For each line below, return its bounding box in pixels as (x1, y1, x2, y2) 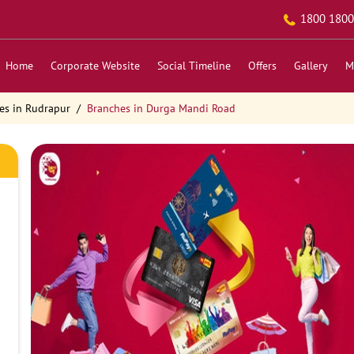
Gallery (293, 58, 328, 73)
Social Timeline (156, 58, 231, 73)
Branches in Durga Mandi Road (86, 101, 235, 115)
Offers (247, 58, 277, 73)
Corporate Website (50, 58, 140, 73)
